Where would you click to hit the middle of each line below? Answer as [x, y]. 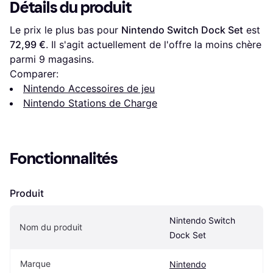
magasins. [69, 59]
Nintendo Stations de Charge [90, 103]
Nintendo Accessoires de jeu [89, 89]
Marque [35, 264]
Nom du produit [51, 227]
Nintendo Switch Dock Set [182, 30]
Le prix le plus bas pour [66, 30]
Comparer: [34, 74]
